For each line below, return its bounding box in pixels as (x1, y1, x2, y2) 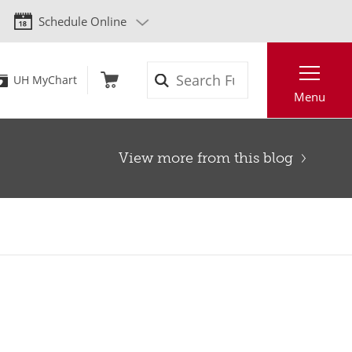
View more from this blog (119, 149, 293, 167)
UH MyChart (13, 72, 77, 87)
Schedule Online (38, 13, 127, 29)
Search (246, 62, 291, 82)
